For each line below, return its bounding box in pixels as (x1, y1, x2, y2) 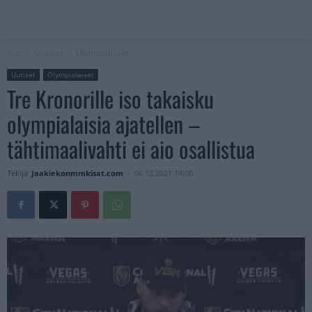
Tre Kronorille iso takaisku (7, 82, 214, 116)
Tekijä (7, 168, 28, 179)
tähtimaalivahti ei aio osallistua (7, 132, 255, 166)
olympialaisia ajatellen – (7, 107, 201, 141)
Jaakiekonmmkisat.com (31, 168, 123, 179)
